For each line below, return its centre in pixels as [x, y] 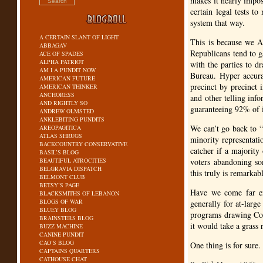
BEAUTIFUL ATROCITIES [73, 160]
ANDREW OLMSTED [67, 111]
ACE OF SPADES [62, 53]
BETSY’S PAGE [60, 185]
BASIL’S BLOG [59, 152]
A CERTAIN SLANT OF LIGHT [79, 37]
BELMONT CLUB [63, 177]
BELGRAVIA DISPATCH [71, 168]
